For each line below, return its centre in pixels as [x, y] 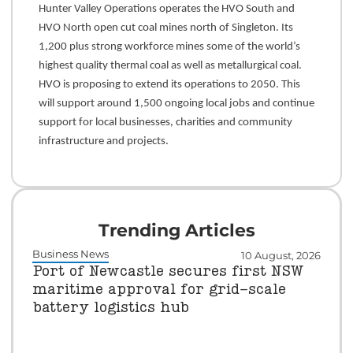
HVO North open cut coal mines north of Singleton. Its [165, 28]
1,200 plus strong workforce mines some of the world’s [169, 46]
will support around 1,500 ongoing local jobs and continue [176, 103]
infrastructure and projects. [103, 141]
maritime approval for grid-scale [159, 290]
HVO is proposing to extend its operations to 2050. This [169, 84]
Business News [70, 255]
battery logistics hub [110, 308]
